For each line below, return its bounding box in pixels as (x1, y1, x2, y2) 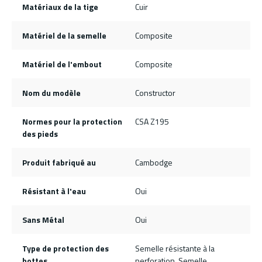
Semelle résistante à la (135, 242, 215, 255)
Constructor (135, 87, 175, 99)
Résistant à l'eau (22, 185, 86, 198)
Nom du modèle (22, 87, 81, 99)
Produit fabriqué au (22, 156, 96, 169)
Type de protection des (22, 242, 109, 255)
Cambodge (135, 156, 173, 169)
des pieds (22, 127, 58, 140)
